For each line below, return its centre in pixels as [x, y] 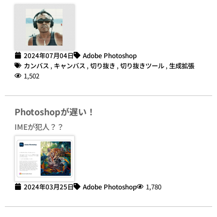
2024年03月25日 [49, 186]
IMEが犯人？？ [39, 126]
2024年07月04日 [49, 55]
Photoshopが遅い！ [55, 111]
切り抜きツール [142, 65]
